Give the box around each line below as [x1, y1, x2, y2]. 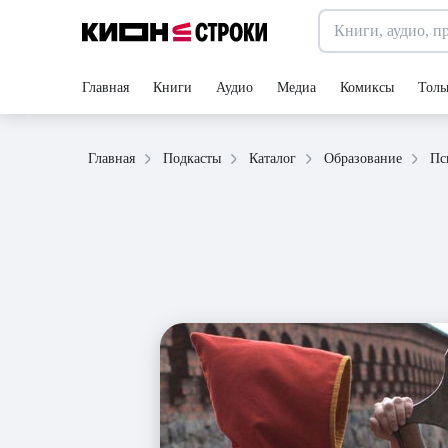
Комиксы [340, 80, 394, 95]
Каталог [249, 151, 296, 166]
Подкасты [163, 151, 221, 166]
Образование [324, 151, 402, 166]
